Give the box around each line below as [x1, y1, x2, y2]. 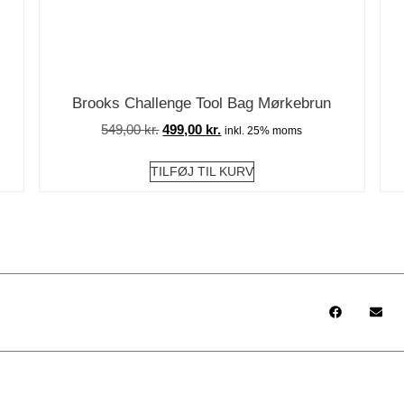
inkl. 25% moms [225, 124, 303, 138]
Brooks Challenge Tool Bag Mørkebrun [72, 94, 332, 112]
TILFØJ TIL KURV [150, 163, 253, 179]
